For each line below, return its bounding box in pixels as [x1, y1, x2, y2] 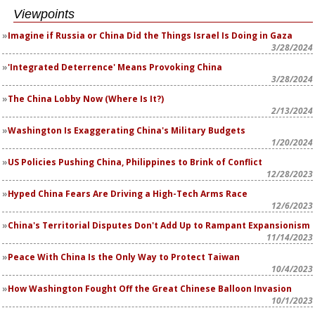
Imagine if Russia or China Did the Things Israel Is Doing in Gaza [8, 30, 292, 41]
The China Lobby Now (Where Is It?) [8, 93, 164, 105]
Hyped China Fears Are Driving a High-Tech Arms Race [8, 188, 247, 200]
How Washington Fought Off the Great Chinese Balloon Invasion [8, 283, 292, 295]
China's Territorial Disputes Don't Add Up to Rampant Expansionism [8, 219, 310, 231]
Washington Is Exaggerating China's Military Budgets [8, 124, 245, 136]
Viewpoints [13, 7, 75, 21]
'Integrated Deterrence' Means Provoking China [8, 61, 222, 73]
